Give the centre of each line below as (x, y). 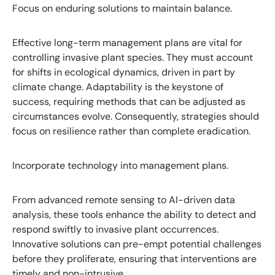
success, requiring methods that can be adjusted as (129, 102)
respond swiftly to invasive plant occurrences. (115, 230)
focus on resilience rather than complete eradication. (131, 131)
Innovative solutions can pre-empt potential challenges (137, 244)
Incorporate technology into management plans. (120, 166)
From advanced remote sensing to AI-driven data (124, 200)
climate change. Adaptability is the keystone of (118, 87)
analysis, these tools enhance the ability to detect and (134, 215)
